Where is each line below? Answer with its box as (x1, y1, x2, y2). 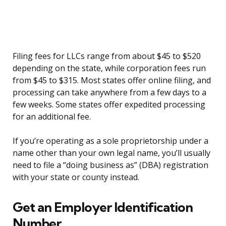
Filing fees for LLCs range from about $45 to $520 (13, 50, 201, 62)
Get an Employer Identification (13, 199, 193, 216)
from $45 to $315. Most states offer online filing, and (13, 75, 211, 86)
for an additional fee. (13, 111, 91, 123)
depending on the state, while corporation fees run (13, 63, 206, 74)
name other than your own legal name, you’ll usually (13, 147, 210, 159)
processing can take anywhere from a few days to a (13, 87, 206, 98)
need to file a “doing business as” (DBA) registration (13, 159, 208, 171)
